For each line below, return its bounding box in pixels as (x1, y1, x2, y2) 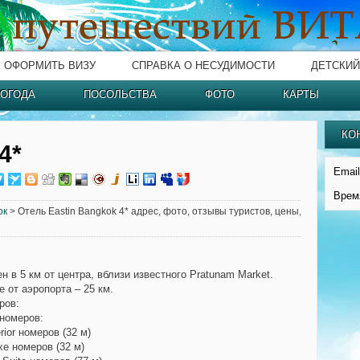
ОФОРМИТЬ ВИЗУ (4, 59, 96, 72)
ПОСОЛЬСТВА (84, 88, 157, 100)
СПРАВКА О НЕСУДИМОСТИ (132, 59, 275, 72)
